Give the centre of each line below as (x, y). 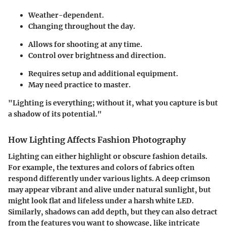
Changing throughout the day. (82, 26)
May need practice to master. (79, 85)
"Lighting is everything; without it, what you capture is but (113, 103)
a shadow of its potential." (55, 114)
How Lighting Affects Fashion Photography (97, 140)
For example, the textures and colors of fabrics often (101, 167)
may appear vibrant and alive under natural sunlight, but (109, 189)
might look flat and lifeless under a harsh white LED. (101, 201)
